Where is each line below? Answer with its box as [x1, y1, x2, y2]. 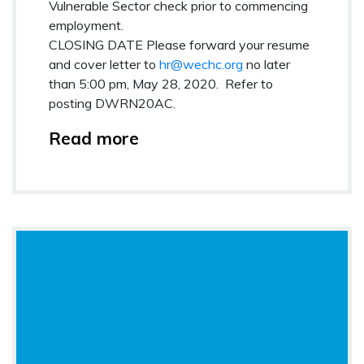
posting [49, 95, 95, 112]
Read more [49, 128, 139, 149]
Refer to [225, 76, 273, 93]
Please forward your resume [143, 37, 310, 54]
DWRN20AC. [95, 95, 175, 112]
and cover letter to [49, 56, 159, 73]
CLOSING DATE [49, 37, 143, 54]
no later [243, 56, 290, 73]
